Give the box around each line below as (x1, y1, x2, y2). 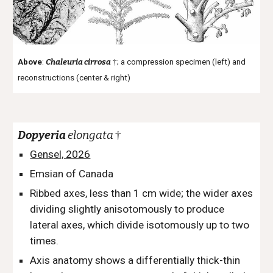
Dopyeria (18, 129, 68, 142)
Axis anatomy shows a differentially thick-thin (30, 254, 241, 266)
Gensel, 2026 (30, 148, 91, 160)
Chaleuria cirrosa (46, 57, 112, 68)
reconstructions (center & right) (18, 73, 131, 83)
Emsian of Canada (30, 168, 114, 180)
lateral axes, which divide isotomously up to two (30, 219, 250, 231)
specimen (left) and (175, 57, 246, 67)
